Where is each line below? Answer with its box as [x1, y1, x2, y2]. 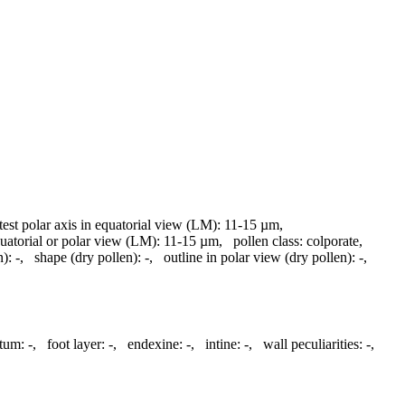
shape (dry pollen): [34, 249, 141, 265]
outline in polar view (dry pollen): [164, 249, 355, 265]
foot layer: [47, 336, 105, 353]
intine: [205, 336, 240, 353]
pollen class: [233, 232, 303, 249]
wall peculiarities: [263, 336, 363, 353]
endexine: [127, 336, 183, 353]
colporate [306, 232, 359, 249]
